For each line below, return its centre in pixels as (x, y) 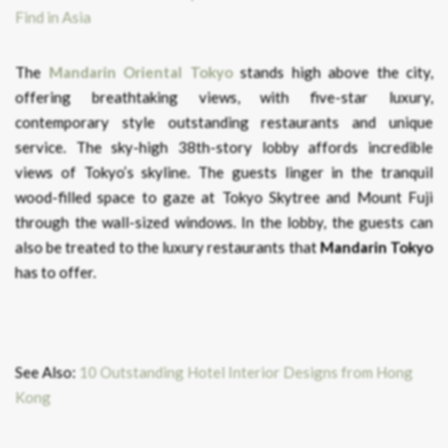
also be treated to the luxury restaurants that (167, 247)
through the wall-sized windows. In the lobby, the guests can (224, 222)
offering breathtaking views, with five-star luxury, (224, 97)
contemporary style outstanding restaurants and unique (224, 122)
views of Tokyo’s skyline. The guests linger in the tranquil (224, 172)
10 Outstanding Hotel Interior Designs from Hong (246, 372)
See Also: (47, 372)
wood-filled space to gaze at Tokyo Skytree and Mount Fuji (224, 197)
